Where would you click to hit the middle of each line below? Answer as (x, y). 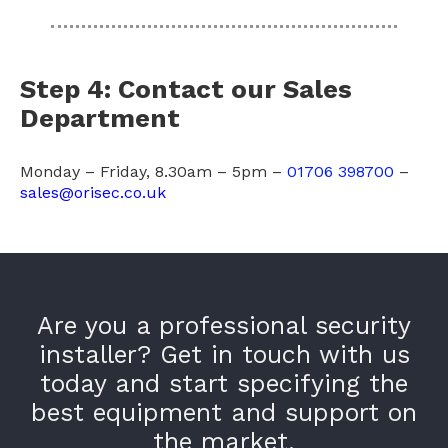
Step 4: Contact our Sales (185, 88)
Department (99, 117)
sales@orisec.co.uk (92, 192)
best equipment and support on (224, 412)
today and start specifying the (224, 383)
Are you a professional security (224, 325)
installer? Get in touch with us (224, 354)
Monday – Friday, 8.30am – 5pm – (153, 171)
